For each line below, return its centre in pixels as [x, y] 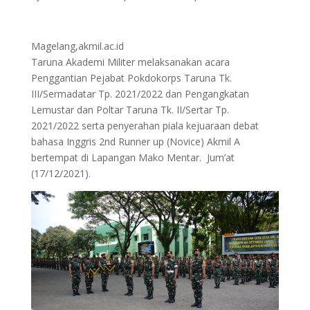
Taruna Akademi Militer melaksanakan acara [130, 62]
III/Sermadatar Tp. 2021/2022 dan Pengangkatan [140, 94]
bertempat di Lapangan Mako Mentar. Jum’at [133, 157]
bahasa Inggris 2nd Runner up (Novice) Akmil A [137, 142]
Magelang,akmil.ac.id [77, 46]
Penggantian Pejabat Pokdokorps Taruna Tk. [131, 78]
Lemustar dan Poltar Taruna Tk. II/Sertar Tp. [130, 110]
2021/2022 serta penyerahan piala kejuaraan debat [145, 126]
